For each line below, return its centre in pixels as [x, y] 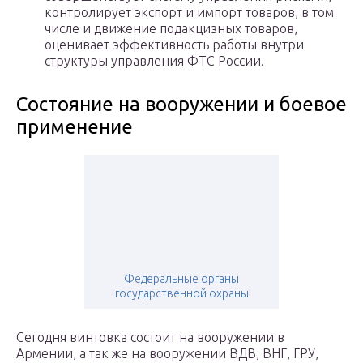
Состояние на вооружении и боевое [181, 105]
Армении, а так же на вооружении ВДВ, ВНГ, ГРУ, [167, 354]
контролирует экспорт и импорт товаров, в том [189, 13]
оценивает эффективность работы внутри [174, 45]
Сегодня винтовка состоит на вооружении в [150, 337]
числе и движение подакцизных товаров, [171, 29]
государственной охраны [181, 294]
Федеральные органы [181, 279]
